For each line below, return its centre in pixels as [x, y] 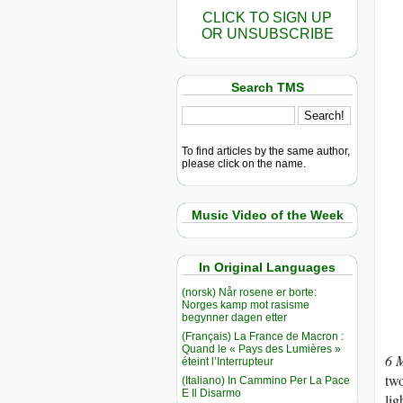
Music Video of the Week [267, 215]
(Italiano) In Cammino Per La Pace [266, 380]
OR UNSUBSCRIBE [267, 34]
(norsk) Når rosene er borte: [249, 292]
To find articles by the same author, [266, 151]
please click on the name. [244, 163]
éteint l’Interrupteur [228, 361]
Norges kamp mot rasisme [246, 304]
